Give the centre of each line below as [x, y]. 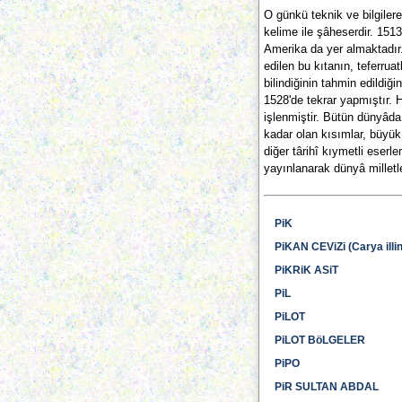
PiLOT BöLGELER [320, 340]
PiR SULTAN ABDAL [327, 387]
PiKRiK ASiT [306, 270]
